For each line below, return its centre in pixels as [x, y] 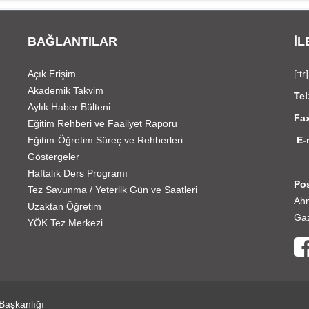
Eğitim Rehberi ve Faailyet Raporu [103, 123]
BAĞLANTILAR [73, 41]
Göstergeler [54, 156]
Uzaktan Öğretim [65, 206]
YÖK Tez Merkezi [66, 222]
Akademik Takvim [66, 90]
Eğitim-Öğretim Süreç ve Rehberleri [106, 140]
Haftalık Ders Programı [78, 173]
